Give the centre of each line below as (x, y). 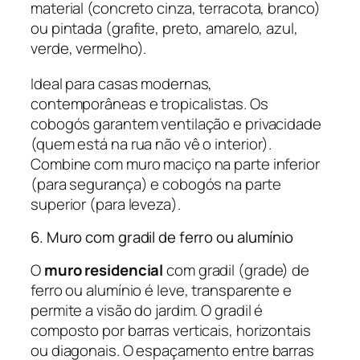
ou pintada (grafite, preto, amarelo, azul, (164, 29)
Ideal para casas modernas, (122, 83)
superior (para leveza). (106, 204)
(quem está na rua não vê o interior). (151, 143)
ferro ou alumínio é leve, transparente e (161, 290)
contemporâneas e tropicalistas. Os (149, 103)
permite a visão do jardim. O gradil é (147, 310)
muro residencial (104, 270)
